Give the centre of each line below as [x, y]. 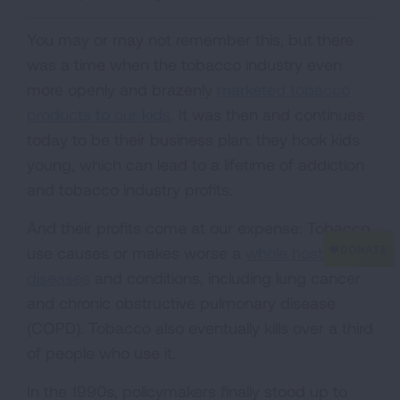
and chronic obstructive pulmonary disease [181, 303]
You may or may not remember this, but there [190, 39]
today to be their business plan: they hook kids [193, 139]
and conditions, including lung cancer [225, 278]
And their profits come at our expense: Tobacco [198, 228]
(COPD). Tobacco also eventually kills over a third [200, 328]
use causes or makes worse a [136, 253]
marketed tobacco [283, 89]
